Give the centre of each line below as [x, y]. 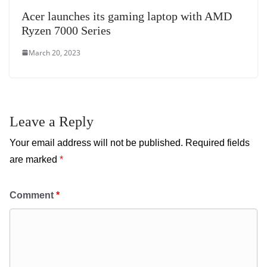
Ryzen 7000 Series [66, 30]
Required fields [218, 142]
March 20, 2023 [55, 52]
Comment [33, 195]
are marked [35, 159]
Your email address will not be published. [96, 142]
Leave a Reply [52, 121]
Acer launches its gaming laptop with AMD [127, 16]
